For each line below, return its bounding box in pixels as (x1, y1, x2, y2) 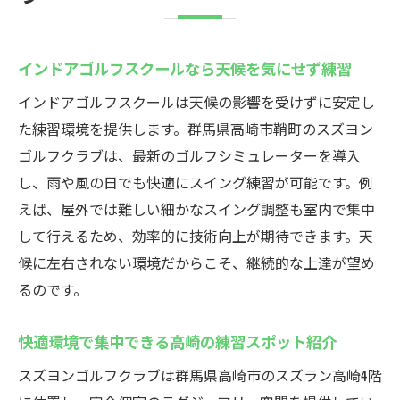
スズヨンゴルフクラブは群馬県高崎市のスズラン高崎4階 (18, 364, 382, 386)
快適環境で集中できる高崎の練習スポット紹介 (18, 329, 337, 353)
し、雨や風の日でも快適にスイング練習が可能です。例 (18, 171, 373, 193)
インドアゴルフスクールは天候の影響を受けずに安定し (18, 91, 375, 112)
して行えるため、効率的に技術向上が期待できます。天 (18, 225, 373, 246)
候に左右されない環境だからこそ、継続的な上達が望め (18, 252, 375, 273)
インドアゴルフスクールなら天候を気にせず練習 (18, 56, 352, 79)
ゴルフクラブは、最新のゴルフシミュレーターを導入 (18, 145, 361, 166)
